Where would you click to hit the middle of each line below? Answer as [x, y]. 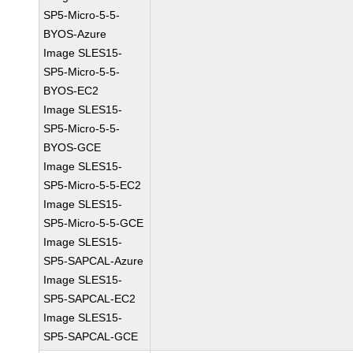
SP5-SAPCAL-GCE [91, 336]
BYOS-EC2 [71, 91]
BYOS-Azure [75, 34]
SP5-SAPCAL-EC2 [90, 299]
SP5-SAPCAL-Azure [94, 261]
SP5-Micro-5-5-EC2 [93, 185]
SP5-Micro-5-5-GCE [94, 223]
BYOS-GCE [72, 147]
